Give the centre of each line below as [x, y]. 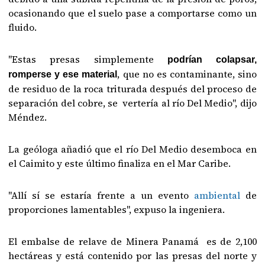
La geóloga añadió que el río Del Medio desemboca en [132, 149]
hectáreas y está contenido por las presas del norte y [132, 255]
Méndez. [28, 117]
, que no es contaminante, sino [187, 74]
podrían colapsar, [205, 59]
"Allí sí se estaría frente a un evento [101, 195]
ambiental [219, 195]
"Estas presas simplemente [81, 59]
